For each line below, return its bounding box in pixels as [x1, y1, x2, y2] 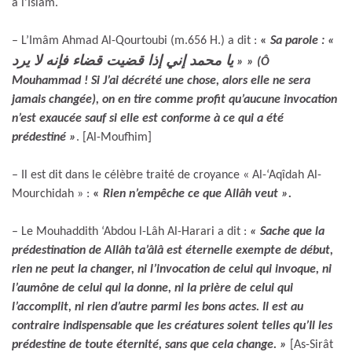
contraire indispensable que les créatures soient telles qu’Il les [12, 319, 332, 332]
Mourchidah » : [12, 187, 93, 200]
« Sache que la [250, 225, 324, 238]
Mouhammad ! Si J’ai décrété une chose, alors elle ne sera [12, 74, 310, 87]
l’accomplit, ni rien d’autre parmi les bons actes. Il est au [12, 300, 303, 313]
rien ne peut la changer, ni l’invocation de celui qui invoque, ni [12, 262, 332, 276]
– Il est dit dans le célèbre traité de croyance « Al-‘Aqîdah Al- [12, 168, 321, 181]
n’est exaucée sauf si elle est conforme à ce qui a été [12, 112, 284, 125]
